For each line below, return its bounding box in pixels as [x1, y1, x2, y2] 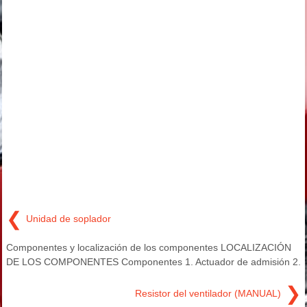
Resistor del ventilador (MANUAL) [135, 287, 281, 299]
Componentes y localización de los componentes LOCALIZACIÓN [6, 242, 291, 253]
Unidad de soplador [26, 212, 111, 224]
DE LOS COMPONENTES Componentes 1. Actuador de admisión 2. [6, 256, 301, 267]
